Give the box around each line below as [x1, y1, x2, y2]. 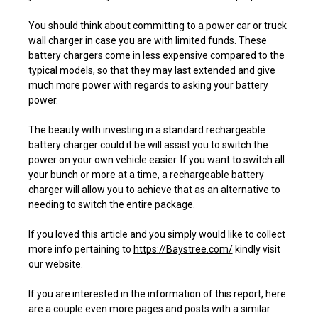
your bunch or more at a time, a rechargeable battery [28, 169, 264, 181]
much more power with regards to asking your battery [28, 79, 268, 92]
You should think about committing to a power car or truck [28, 20, 287, 32]
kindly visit [232, 243, 280, 256]
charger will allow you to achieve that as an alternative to [28, 184, 280, 196]
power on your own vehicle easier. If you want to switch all [28, 154, 285, 166]
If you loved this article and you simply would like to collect [28, 229, 285, 241]
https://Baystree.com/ [133, 243, 233, 256]
